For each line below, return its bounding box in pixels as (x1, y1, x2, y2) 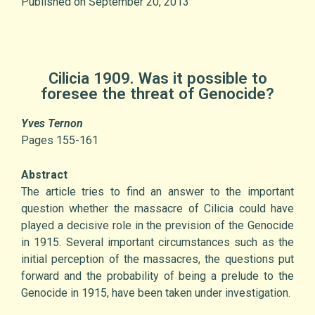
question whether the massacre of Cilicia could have (21, 202, 294, 216)
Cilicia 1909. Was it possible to (48, 69, 267, 88)
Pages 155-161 (21, 134, 98, 148)
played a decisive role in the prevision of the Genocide (21, 219, 294, 233)
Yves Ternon (21, 117, 83, 131)
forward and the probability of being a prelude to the (21, 269, 294, 283)
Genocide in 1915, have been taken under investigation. (21, 286, 290, 300)
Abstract (21, 168, 67, 182)
